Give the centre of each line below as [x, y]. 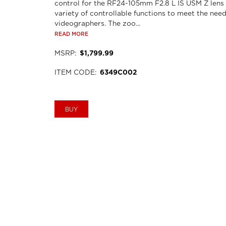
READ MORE [71, 34]
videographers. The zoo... [97, 23]
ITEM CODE [74, 73]
